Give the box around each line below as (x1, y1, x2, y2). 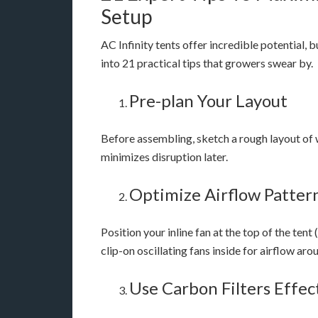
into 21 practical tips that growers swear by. (101, 55, 313, 70)
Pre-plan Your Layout (129, 89, 287, 111)
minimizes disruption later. (101, 149, 228, 163)
